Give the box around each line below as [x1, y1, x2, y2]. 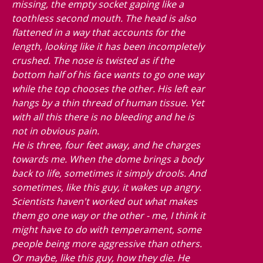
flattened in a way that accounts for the [12, 26, 185, 39]
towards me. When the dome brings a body [12, 153, 203, 166]
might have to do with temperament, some [12, 223, 201, 237]
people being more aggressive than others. [12, 237, 202, 251]
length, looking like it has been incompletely [12, 40, 204, 53]
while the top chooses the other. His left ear [12, 82, 205, 96]
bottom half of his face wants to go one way [12, 68, 204, 82]
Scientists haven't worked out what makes [12, 195, 197, 208]
